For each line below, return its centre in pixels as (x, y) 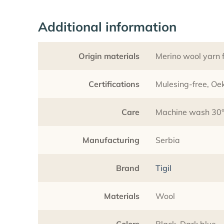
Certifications (114, 84)
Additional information (107, 26)
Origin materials (109, 56)
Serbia (168, 140)
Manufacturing (111, 140)
